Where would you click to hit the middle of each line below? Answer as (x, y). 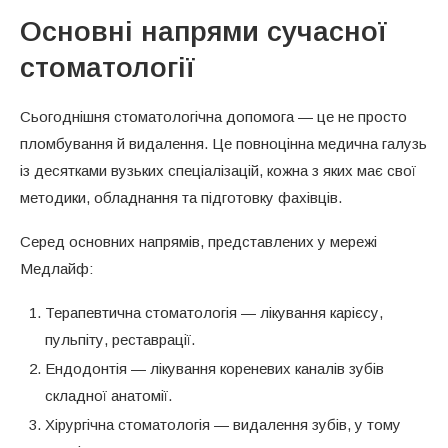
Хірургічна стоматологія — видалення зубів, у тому (223, 424)
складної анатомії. (108, 395)
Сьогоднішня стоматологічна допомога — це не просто (213, 116)
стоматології (107, 67)
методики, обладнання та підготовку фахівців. (181, 197)
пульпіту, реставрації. (120, 339)
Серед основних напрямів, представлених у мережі (198, 241)
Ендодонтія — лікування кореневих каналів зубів (214, 368)
